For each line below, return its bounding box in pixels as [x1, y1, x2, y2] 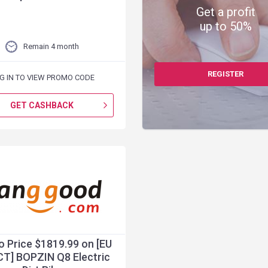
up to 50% [199, 19, 252, 33]
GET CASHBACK [10, 100, 74, 110]
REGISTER [208, 69, 244, 78]
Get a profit [196, 5, 255, 19]
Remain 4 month [23, 42, 79, 51]
